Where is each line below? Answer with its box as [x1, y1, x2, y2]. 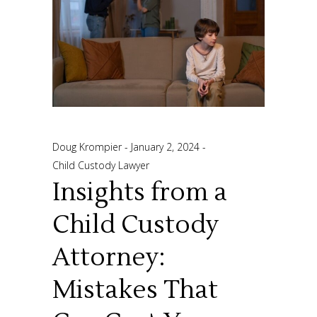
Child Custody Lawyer [52, 158, 149, 172]
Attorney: [52, 241, 165, 273]
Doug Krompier [52, 139, 125, 154]
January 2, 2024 [131, 139, 202, 154]
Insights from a [52, 176, 227, 208]
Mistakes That [52, 274, 218, 306]
